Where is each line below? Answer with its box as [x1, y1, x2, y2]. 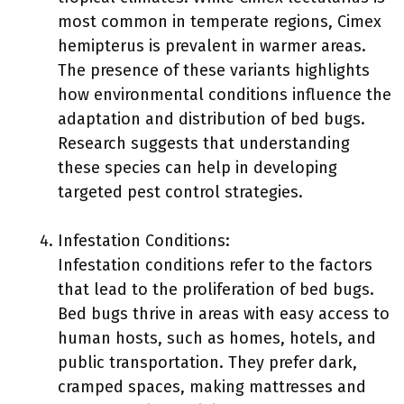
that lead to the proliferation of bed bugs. [58, 280, 374, 299]
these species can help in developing [58, 158, 337, 178]
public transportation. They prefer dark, [58, 353, 357, 372]
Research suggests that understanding [58, 133, 350, 153]
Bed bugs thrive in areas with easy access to [58, 304, 390, 324]
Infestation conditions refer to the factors [58, 255, 372, 275]
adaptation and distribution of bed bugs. [58, 109, 365, 129]
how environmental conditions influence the [58, 85, 391, 105]
